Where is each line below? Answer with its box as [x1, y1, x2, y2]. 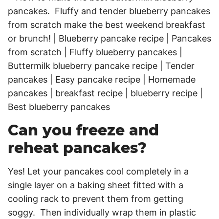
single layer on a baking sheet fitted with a [8, 179, 183, 190]
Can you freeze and [8, 121, 159, 139]
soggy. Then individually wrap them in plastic [8, 207, 196, 218]
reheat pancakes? [8, 138, 147, 157]
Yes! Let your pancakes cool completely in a [8, 166, 189, 176]
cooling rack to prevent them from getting [8, 193, 183, 204]
